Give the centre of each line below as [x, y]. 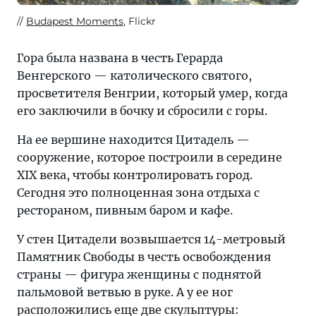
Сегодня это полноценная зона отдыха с [138, 193]
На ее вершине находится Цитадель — [133, 140]
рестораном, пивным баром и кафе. [125, 210]
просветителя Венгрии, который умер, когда [152, 93]
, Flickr [140, 21]
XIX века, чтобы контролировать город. [135, 175]
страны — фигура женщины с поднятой [139, 274]
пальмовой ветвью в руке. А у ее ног [125, 292]
